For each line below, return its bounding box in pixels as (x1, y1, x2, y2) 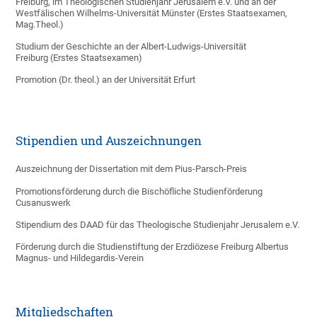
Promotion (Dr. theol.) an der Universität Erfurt (16, 74, 198, 85)
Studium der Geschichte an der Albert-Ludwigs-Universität (16, 41, 247, 52)
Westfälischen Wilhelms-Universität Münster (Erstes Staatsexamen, (16, 8, 288, 18)
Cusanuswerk (16, 197, 71, 208)
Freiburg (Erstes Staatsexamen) (16, 52, 143, 63)
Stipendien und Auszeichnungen (16, 133, 202, 148)
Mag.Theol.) (16, 19, 64, 30)
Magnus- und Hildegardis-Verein (16, 253, 144, 263)
